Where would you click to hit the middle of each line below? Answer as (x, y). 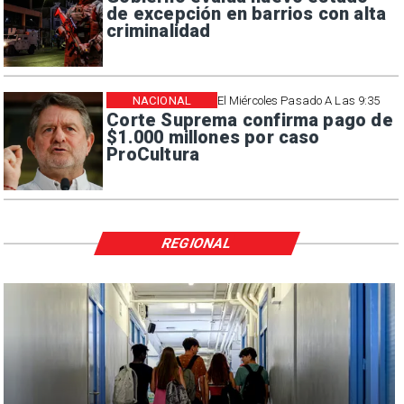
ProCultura (153, 155)
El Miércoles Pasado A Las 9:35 (298, 100)
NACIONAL (161, 100)
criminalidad (159, 31)
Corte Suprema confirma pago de (250, 121)
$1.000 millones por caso (213, 138)
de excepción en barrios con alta (247, 14)
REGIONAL (197, 243)
